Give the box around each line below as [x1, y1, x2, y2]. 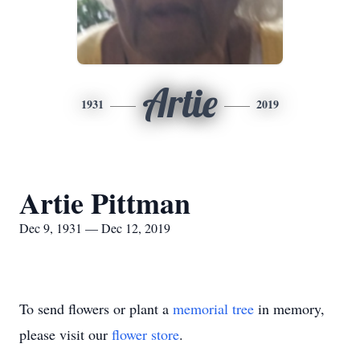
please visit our [19, 325, 112, 344]
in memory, [254, 299, 325, 318]
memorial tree [173, 299, 254, 318]
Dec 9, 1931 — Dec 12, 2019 [19, 219, 170, 236]
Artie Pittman [19, 182, 190, 223]
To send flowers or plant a [19, 299, 173, 318]
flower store [112, 325, 179, 344]
